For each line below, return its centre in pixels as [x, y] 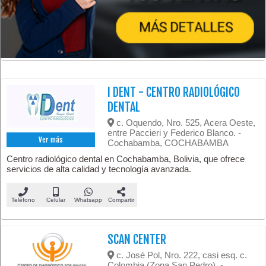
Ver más [51, 140]
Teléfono [23, 199]
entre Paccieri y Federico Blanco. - [175, 132]
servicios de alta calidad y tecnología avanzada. [99, 169]
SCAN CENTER [137, 239]
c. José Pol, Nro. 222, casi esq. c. [181, 255]
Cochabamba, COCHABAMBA [168, 142]
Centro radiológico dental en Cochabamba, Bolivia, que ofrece [126, 159]
